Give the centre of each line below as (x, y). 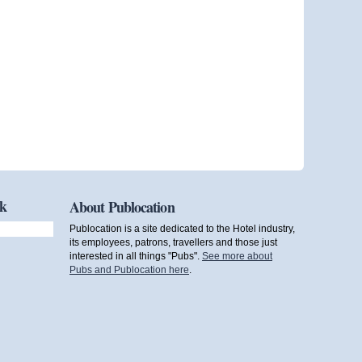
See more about (237, 256)
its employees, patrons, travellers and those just (173, 242)
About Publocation (122, 207)
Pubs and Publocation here (129, 270)
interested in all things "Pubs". (136, 256)
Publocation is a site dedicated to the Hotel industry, (182, 229)
